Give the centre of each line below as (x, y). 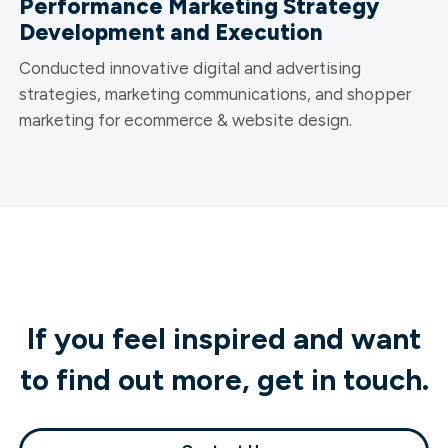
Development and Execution (170, 32)
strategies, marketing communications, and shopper (214, 93)
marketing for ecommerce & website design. (185, 119)
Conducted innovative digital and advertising (189, 67)
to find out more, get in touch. (224, 380)
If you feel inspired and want (224, 339)
